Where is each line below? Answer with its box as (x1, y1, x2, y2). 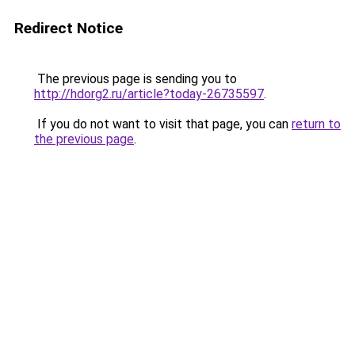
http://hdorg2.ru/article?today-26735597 (34, 86, 264, 101)
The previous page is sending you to (34, 71, 237, 86)
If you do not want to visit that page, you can (34, 116, 292, 132)
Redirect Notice (14, 19, 123, 37)
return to (292, 116, 341, 132)
